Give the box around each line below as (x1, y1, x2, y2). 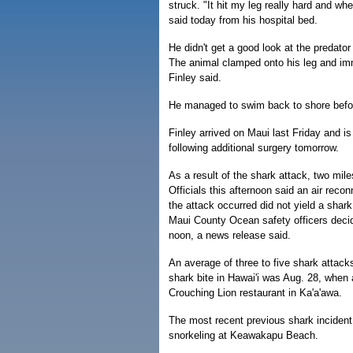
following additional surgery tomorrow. (169, 142, 339, 154)
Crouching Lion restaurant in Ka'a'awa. (169, 287, 342, 299)
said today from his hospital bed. (169, 14, 318, 26)
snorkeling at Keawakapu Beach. (169, 329, 318, 341)
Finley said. (169, 72, 221, 84)
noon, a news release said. (169, 229, 291, 241)
